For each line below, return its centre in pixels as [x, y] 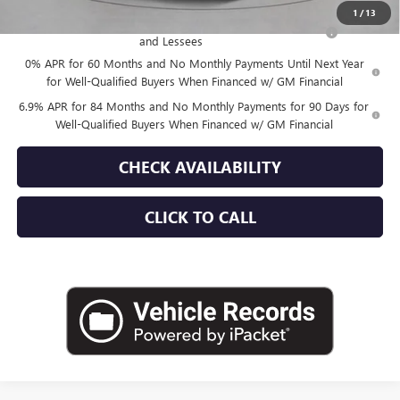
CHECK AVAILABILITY [200, 167]
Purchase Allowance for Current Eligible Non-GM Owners [171, 22]
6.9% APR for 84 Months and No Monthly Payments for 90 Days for [194, 105]
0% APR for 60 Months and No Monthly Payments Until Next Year [194, 62]
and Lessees [171, 40]
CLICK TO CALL [200, 217]
